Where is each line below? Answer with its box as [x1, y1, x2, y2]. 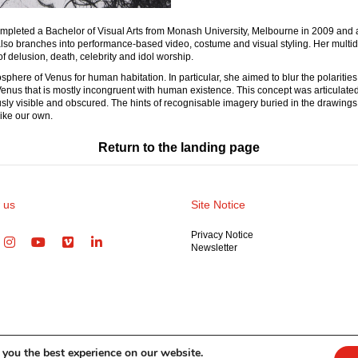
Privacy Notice [191, 229, 253, 241]
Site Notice [191, 197, 245, 211]
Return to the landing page [98, 140, 260, 154]
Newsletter [191, 241, 237, 253]
